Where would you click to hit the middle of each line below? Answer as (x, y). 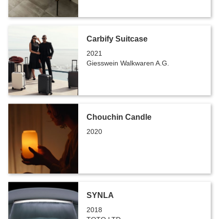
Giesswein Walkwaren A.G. (128, 63)
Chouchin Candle (119, 117)
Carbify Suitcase (117, 39)
